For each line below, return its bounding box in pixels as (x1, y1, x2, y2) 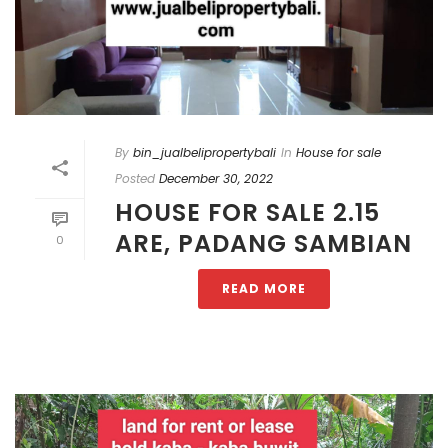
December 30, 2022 (159, 170, 273, 188)
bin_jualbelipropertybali (133, 144, 276, 162)
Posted (115, 170, 155, 188)
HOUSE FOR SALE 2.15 (115, 196, 380, 230)
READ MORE (222, 280, 306, 298)
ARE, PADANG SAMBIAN (115, 227, 412, 261)
